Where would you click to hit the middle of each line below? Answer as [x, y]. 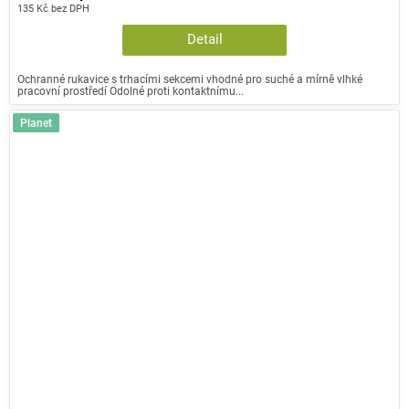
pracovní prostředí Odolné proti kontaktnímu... [131, 90]
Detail [204, 39]
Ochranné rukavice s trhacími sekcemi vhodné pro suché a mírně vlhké [190, 79]
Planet [36, 122]
